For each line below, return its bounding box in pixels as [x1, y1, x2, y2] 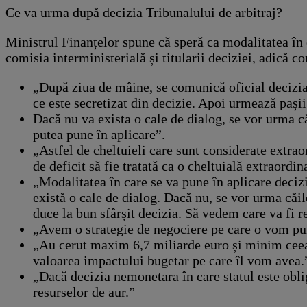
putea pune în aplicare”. [33, 127, 165, 143]
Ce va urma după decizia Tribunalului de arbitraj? [5, 5, 282, 21]
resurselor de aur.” [33, 284, 135, 300]
